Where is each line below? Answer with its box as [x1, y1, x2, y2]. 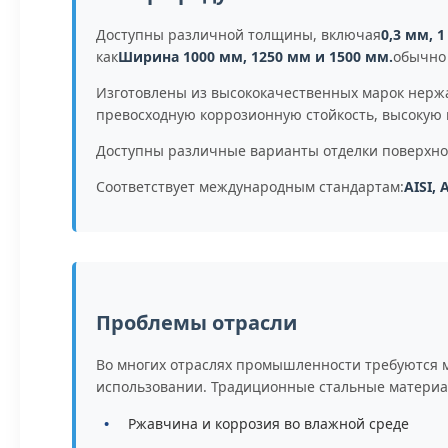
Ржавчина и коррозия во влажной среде [128, 414, 409, 433]
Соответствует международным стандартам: [96, 177, 404, 196]
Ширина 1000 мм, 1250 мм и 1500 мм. [118, 47, 393, 66]
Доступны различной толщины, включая [96, 25, 381, 44]
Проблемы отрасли [96, 309, 297, 336]
